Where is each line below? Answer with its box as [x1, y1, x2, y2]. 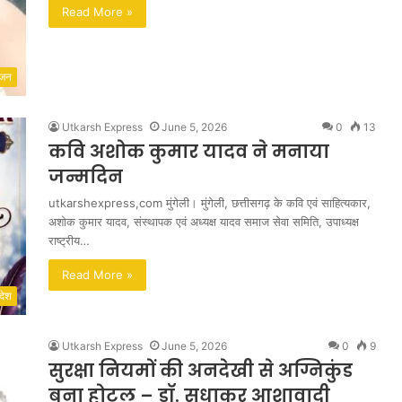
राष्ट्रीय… [48, 233, 90, 248]
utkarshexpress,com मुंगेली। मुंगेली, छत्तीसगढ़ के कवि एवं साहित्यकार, [48, 196, 371, 210]
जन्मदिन [48, 164, 123, 189]
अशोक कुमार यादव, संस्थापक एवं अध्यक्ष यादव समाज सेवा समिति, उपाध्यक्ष [48, 214, 359, 229]
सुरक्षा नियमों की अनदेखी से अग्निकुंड [48, 358, 353, 383]
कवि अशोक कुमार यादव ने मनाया [48, 139, 329, 164]
